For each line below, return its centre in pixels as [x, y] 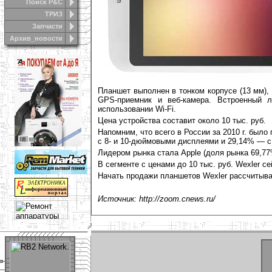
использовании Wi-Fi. [137, 109]
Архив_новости [36, 38]
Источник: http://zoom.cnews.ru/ [157, 199]
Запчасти [47, 26]
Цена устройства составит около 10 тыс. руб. [182, 121]
